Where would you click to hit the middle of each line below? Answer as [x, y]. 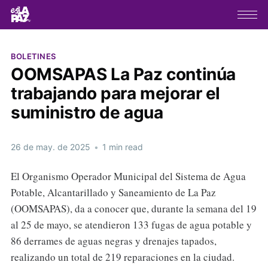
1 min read [121, 147]
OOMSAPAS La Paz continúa [123, 74]
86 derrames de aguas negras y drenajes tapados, [113, 240]
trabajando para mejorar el [115, 93]
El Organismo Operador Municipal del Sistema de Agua [128, 176]
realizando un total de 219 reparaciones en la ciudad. [122, 257]
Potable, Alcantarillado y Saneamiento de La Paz [113, 192]
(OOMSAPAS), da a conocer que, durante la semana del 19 [133, 208]
